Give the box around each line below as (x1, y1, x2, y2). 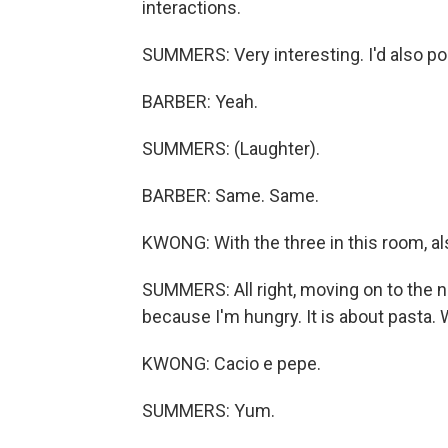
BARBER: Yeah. (142, 91, 258, 112)
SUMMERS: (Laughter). (142, 138, 320, 159)
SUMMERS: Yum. (142, 400, 275, 421)
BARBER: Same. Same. (142, 185, 319, 206)
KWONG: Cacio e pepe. (142, 353, 321, 374)
